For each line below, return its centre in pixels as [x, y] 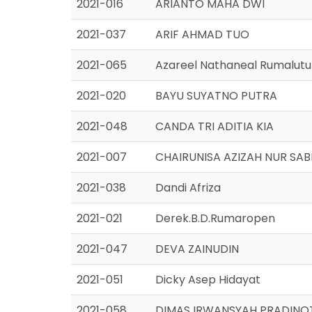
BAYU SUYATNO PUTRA [216, 96]
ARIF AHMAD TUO [202, 34]
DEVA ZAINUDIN [197, 249]
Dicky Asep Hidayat [208, 280]
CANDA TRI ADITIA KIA [214, 126]
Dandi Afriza [188, 188]
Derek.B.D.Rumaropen [215, 218]
